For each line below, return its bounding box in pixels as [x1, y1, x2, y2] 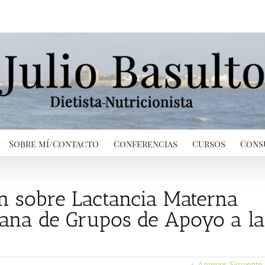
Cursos [192, 137, 225, 150]
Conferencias [114, 137, 177, 150]
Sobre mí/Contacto [9, 137, 99, 150]
